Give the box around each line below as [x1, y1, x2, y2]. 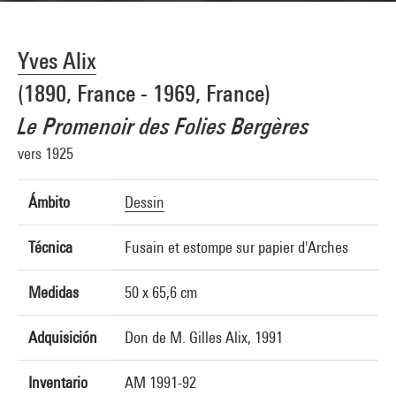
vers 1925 [18, 144, 73, 163]
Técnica [28, 238, 72, 256]
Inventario [28, 373, 88, 392]
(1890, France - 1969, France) [18, 80, 270, 107]
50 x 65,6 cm [125, 283, 197, 301]
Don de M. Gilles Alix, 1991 [125, 328, 283, 346]
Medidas [28, 283, 79, 301]
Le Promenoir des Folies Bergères [18, 112, 309, 140]
